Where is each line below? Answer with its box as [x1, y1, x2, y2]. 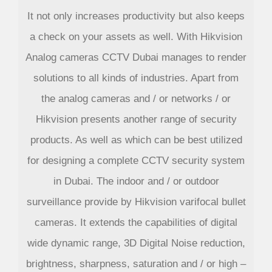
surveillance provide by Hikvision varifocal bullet [26, 196, 246, 208]
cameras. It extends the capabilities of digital [35, 217, 237, 229]
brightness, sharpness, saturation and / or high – [26, 258, 246, 270]
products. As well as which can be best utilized [30, 134, 242, 146]
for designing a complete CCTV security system [27, 155, 245, 167]
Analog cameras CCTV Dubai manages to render [25, 52, 246, 64]
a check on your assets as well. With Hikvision [30, 31, 242, 43]
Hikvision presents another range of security [35, 114, 237, 126]
